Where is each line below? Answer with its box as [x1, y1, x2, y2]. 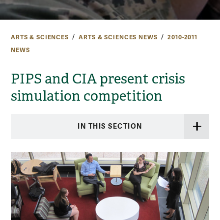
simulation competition [11, 87, 163, 105]
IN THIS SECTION [78, 122, 142, 131]
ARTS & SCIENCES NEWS [79, 33, 158, 41]
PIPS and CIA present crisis [11, 70, 185, 87]
